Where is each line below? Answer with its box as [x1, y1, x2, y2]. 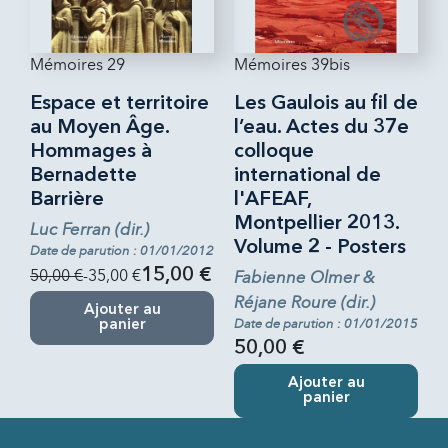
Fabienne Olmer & [234, 266, 375, 288]
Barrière [30, 189, 104, 210]
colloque [234, 141, 314, 162]
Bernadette [30, 165, 137, 186]
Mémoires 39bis [234, 54, 350, 74]
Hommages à [30, 141, 152, 162]
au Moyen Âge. [30, 117, 169, 138]
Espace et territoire [30, 93, 209, 114]
